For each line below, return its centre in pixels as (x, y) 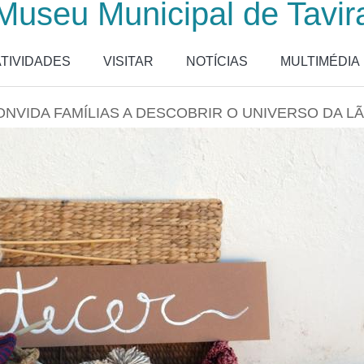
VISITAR (128, 61)
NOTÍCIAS (217, 61)
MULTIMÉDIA (320, 61)
